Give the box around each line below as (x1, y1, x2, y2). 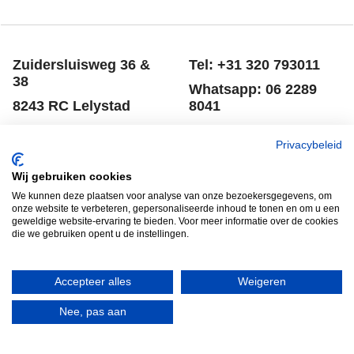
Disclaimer (13, 257, 80, 273)
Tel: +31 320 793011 (189, 57, 320, 73)
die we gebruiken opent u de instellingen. (12, 228, 189, 239)
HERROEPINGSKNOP (22, 337, 155, 350)
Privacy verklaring (189, 257, 303, 273)
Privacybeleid (276, 139, 342, 151)
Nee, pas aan (58, 306, 126, 318)
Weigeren (237, 276, 286, 288)
